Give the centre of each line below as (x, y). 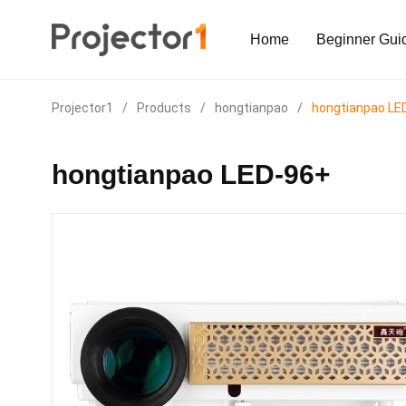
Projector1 (82, 108)
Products (164, 108)
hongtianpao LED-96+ (191, 175)
